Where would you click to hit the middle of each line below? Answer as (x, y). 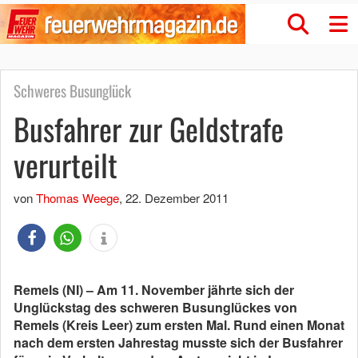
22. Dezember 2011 (177, 198)
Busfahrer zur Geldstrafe (149, 129)
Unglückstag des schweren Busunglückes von (155, 307)
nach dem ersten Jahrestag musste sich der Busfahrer (178, 342)
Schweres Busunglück (72, 91)
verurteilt (66, 165)
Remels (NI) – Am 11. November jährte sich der (154, 290)
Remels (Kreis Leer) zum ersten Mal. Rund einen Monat (179, 325)
